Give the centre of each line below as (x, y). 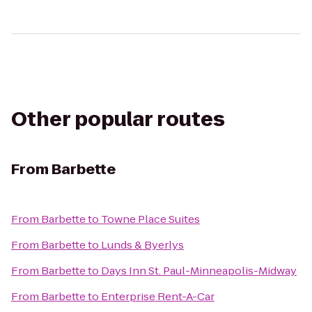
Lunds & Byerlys (142, 245)
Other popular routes (118, 119)
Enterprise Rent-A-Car (158, 296)
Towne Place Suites (150, 219)
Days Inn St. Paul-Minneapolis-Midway (199, 271)
